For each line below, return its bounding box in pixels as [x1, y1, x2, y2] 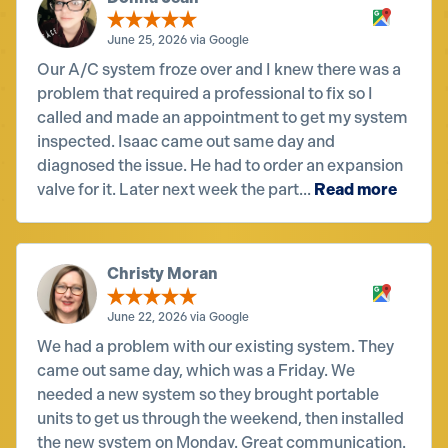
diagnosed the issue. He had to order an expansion [37, 156, 403, 176]
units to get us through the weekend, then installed [37, 408, 404, 428]
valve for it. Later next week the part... [37, 180, 314, 200]
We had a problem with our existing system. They [37, 336, 394, 356]
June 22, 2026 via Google [107, 309, 249, 324]
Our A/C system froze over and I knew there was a [37, 60, 401, 80]
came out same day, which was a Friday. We [37, 360, 355, 380]
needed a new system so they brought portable [37, 384, 379, 404]
